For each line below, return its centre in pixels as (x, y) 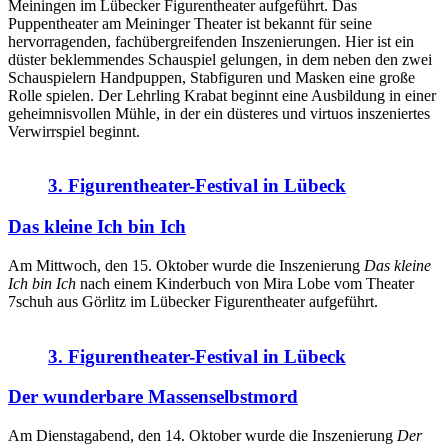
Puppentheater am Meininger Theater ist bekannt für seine (190, 23)
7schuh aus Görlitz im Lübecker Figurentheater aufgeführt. (193, 301)
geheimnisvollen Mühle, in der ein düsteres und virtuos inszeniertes (219, 113)
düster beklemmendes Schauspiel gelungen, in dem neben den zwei (220, 59)
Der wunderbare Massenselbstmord (153, 397)
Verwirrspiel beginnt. (74, 131)
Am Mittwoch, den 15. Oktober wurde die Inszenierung (186, 265)
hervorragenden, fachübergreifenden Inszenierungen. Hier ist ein (211, 41)
